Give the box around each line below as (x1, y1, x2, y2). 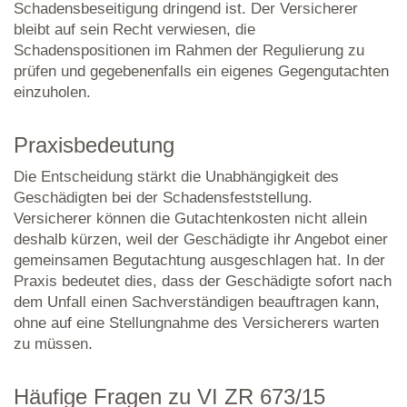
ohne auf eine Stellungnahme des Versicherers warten (14, 314, 379, 332)
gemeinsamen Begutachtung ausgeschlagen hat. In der (14, 252, 385, 269)
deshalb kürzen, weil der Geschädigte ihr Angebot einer (14, 231, 388, 248)
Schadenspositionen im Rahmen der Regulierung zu (14, 42, 364, 59)
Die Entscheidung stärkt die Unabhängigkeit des (14, 168, 339, 185)
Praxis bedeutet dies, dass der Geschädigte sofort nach (14, 273, 392, 290)
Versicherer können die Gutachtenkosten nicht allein (14, 210, 367, 227)
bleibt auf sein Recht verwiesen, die (14, 21, 255, 38)
